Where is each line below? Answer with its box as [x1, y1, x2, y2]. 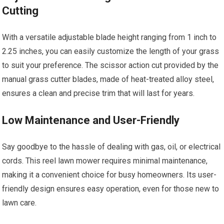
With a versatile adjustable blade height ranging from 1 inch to [2, 32, 217, 42]
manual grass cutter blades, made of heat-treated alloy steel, [2, 74, 214, 84]
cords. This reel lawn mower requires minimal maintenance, [2, 156, 208, 166]
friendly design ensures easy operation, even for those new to [2, 184, 219, 194]
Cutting [2, 4, 39, 17]
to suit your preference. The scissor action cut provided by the [2, 60, 219, 70]
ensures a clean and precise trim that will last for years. [2, 88, 195, 98]
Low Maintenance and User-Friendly [2, 114, 180, 127]
